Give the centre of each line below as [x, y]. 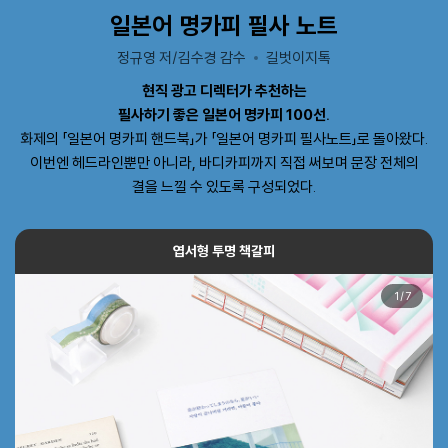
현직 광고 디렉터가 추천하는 [224, 90]
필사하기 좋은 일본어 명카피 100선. [224, 114]
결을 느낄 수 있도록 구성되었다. [224, 186]
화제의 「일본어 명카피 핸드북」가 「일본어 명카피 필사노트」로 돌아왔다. [224, 138]
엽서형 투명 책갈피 [224, 250]
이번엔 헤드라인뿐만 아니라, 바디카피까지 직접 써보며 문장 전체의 [224, 162]
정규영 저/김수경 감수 [181, 57]
